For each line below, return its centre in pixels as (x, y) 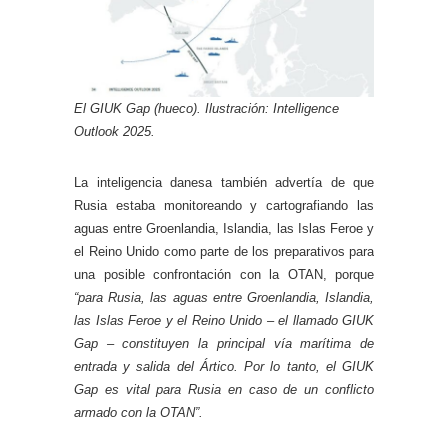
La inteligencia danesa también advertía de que (224, 183)
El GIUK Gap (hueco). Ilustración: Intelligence (206, 109)
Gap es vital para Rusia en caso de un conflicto (224, 390)
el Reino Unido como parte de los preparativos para (224, 252)
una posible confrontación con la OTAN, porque (224, 275)
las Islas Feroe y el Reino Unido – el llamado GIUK (224, 321)
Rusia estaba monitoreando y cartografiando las (224, 206)
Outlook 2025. (114, 132)
